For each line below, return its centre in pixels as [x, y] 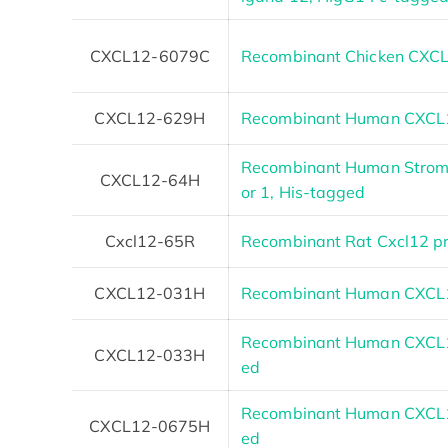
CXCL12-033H [150, 354]
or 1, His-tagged [303, 191]
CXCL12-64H [150, 179]
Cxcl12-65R [150, 240]
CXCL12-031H [150, 292]
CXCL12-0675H [150, 425]
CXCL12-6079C [150, 55]
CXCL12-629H [150, 117]
